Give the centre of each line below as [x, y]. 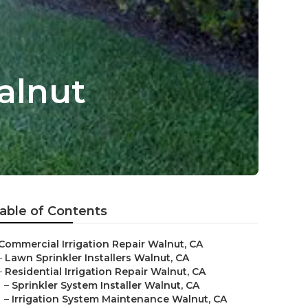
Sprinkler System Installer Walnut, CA [106, 285]
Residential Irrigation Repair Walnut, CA [105, 272]
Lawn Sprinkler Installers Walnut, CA [97, 258]
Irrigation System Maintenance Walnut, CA [119, 299]
